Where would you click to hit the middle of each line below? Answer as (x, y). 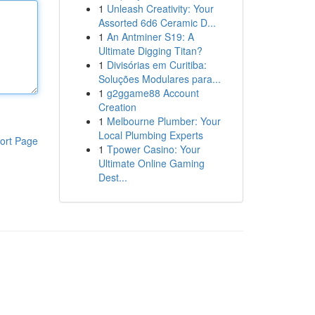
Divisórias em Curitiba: (156, 65)
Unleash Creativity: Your (160, 8)
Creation (117, 107)
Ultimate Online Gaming (151, 163)
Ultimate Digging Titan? (150, 51)
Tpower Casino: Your (153, 149)
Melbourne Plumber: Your (163, 121)
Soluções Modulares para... (159, 79)
